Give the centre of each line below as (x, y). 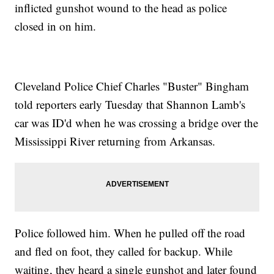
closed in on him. (56, 26)
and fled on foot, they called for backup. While (124, 251)
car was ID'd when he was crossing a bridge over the (137, 123)
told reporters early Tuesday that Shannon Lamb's (130, 105)
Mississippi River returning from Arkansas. (115, 141)
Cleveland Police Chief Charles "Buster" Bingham (132, 86)
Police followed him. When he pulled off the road (130, 233)
